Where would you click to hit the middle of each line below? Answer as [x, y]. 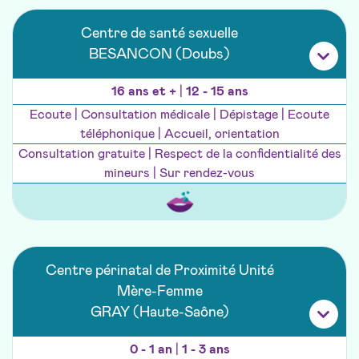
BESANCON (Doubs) [159, 55]
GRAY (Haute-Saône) [159, 313]
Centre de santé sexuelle [159, 34]
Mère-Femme [159, 292]
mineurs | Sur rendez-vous [179, 173]
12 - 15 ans [217, 92]
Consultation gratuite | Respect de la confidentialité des [179, 154]
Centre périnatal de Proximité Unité [159, 271]
